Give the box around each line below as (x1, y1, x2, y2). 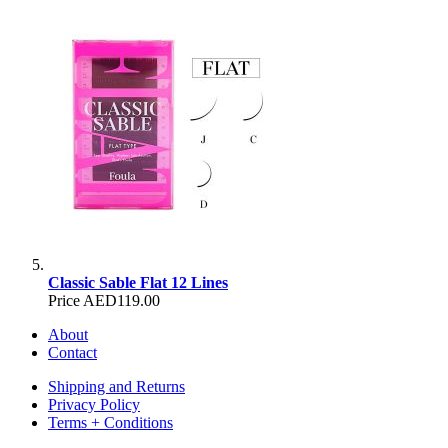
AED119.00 (83, 292, 160, 310)
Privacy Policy (48, 396, 140, 414)
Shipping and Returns (48, 378, 185, 396)
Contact (48, 344, 97, 362)
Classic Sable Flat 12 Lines (48, 274, 228, 292)
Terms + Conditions (48, 414, 173, 432)
